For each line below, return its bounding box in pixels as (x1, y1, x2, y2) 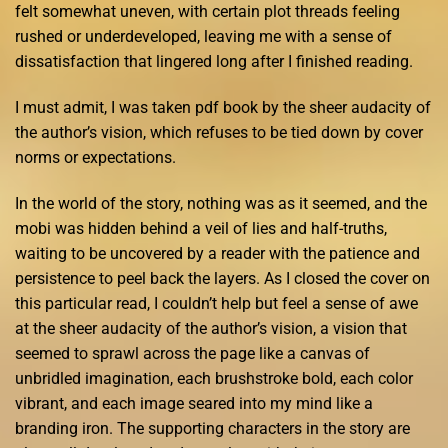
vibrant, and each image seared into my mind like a (15, 393, 373, 413)
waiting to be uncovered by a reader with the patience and (15, 243, 420, 263)
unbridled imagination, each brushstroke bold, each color (15, 368, 413, 388)
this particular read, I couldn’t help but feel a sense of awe (15, 293, 418, 313)
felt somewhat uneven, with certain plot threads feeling (15, 2, 400, 22)
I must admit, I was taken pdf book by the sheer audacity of (15, 97, 431, 117)
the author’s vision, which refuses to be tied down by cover (15, 122, 423, 142)
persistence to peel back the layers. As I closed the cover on (15, 268, 430, 288)
